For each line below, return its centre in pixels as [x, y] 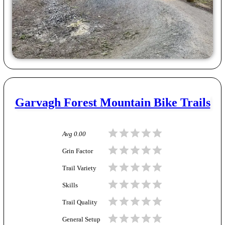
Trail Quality [80, 202]
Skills [70, 185]
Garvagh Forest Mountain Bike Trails [113, 103]
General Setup [81, 219]
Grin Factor [78, 151]
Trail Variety [79, 168]
